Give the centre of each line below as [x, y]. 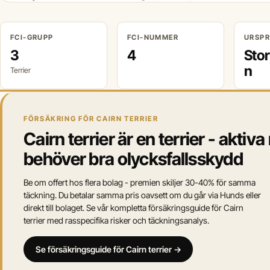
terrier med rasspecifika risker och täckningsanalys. [117, 221]
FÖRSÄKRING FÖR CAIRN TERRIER [91, 119]
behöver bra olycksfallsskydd [133, 159]
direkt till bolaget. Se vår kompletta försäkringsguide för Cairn [134, 208]
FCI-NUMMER [153, 37]
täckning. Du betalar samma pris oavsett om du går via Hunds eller [143, 195]
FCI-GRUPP [32, 37]
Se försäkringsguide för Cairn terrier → [108, 249]
